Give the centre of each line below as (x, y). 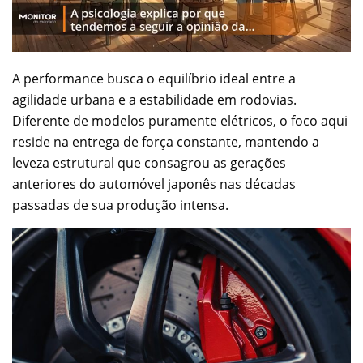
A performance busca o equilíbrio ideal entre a (154, 78)
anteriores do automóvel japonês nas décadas (154, 184)
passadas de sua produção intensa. (120, 205)
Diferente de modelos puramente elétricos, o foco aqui (180, 120)
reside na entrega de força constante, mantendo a (166, 141)
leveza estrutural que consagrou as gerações (149, 162)
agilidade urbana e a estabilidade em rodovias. (154, 99)
